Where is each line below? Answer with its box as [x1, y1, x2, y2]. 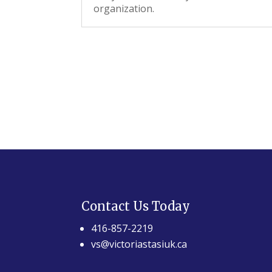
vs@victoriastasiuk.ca [91, 237, 188, 251]
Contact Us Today [81, 198, 191, 214]
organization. [93, 2, 155, 15]
